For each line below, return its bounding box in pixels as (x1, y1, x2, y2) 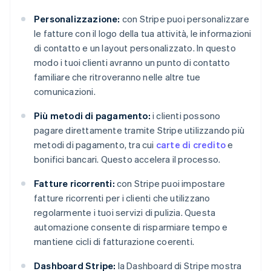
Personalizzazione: (34, 13, 120, 25)
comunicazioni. (34, 85, 96, 98)
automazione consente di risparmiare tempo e (34, 221, 228, 233)
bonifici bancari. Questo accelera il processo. (34, 153, 221, 166)
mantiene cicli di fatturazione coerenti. (34, 235, 194, 248)
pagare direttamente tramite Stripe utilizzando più (34, 124, 245, 137)
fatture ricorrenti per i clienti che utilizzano (34, 192, 211, 204)
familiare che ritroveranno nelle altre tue (34, 71, 201, 83)
